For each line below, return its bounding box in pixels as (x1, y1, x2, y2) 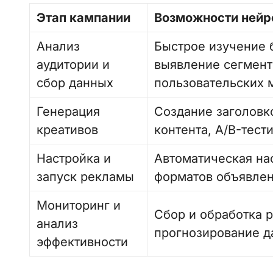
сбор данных (37, 76, 114, 90)
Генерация (37, 104, 101, 119)
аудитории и (37, 57, 110, 72)
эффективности (37, 235, 129, 249)
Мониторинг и (37, 198, 121, 213)
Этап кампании (37, 10, 130, 25)
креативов (37, 122, 99, 137)
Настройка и (37, 151, 112, 166)
